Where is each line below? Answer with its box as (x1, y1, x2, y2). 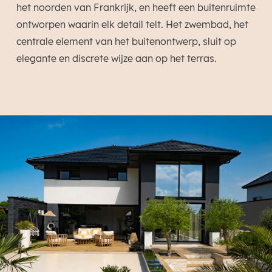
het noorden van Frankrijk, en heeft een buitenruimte (16, 1, 256, 13)
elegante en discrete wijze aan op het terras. (16, 52, 217, 64)
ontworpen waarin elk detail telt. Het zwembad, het (16, 18, 248, 30)
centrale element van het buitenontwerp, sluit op (16, 35, 236, 47)
